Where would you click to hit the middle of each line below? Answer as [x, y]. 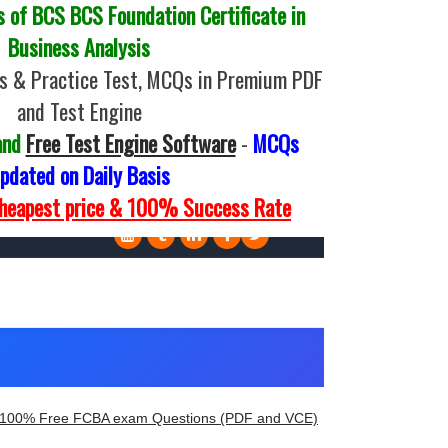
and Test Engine [79, 111]
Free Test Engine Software [130, 143]
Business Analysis [79, 47]
